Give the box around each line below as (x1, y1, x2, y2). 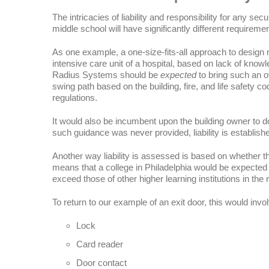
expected (160, 70, 196, 80)
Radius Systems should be (52, 70, 160, 80)
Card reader (76, 239, 123, 250)
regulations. (52, 92, 97, 103)
